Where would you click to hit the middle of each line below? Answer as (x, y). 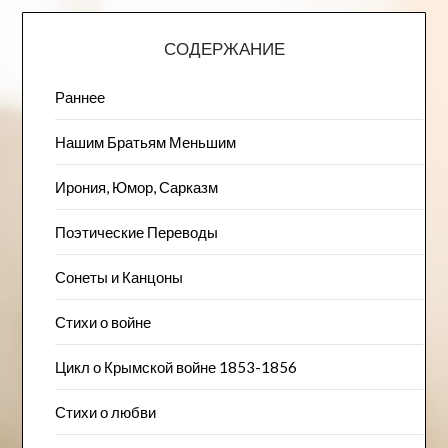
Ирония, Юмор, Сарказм (136, 187)
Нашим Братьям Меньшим (145, 142)
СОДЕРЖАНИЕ (224, 49)
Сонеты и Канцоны (118, 277)
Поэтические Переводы (136, 232)
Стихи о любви (105, 412)
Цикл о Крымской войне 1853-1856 (175, 367)
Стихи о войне (102, 322)
